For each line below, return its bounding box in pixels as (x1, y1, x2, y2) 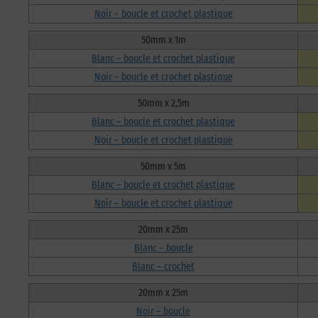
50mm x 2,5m (137, 97, 190, 109)
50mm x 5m (141, 160, 186, 172)
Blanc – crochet (132, 260, 194, 273)
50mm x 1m (141, 33, 186, 46)
